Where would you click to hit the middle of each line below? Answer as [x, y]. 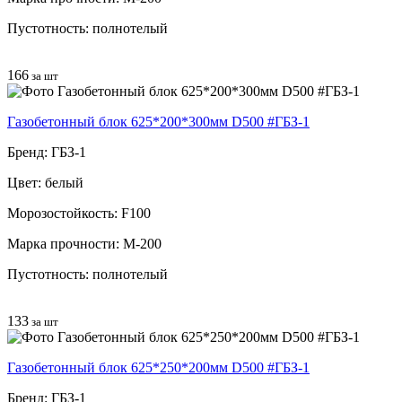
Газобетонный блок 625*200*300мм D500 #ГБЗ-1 [158, 121]
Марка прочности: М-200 [84, 243]
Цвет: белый [45, 182]
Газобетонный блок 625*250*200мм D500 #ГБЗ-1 [158, 367]
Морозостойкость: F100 [79, 213]
